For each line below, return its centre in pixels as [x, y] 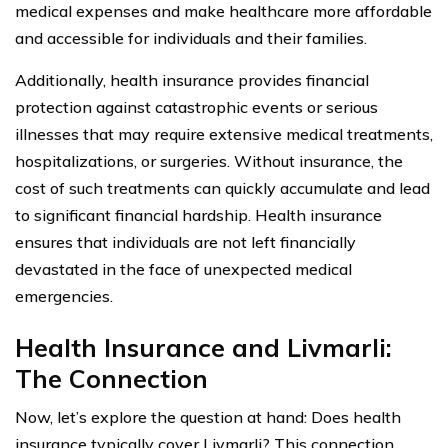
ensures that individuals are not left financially [185, 241]
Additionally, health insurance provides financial [192, 79]
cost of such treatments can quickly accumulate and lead [222, 187]
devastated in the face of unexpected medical [183, 268]
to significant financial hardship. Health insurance [198, 214]
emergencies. [64, 295]
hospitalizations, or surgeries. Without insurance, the [209, 160]
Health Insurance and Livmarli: [203, 347]
